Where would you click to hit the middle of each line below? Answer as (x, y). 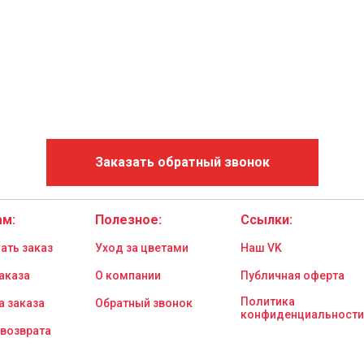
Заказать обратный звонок (182, 162)
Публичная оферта (292, 275)
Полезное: (128, 219)
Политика (268, 301)
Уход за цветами (142, 247)
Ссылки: (266, 219)
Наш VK (261, 247)
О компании (128, 275)
